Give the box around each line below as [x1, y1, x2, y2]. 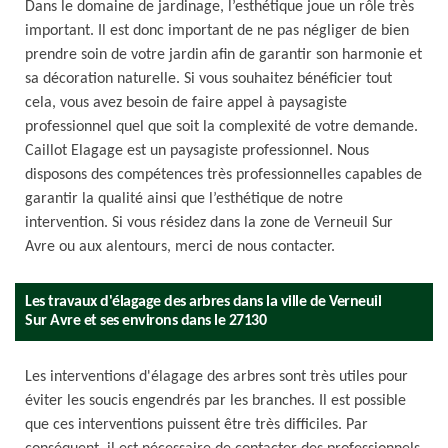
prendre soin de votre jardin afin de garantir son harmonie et [25, 47, 422, 63]
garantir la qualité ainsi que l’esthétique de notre [25, 191, 343, 207]
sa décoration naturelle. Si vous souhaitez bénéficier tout [25, 71, 392, 87]
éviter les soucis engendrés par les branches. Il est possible [25, 393, 406, 409]
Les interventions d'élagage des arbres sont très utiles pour [25, 369, 408, 385]
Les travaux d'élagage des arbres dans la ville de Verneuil [25, 294, 381, 310]
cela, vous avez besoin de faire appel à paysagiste [25, 95, 347, 111]
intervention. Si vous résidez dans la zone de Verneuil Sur [25, 215, 393, 231]
